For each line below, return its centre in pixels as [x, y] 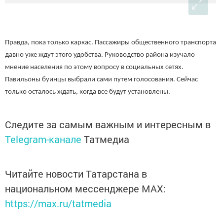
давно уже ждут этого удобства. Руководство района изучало [100, 55]
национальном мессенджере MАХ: [85, 188]
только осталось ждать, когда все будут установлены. [88, 92]
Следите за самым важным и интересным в [108, 124]
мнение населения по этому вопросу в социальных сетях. [94, 67]
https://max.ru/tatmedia [58, 203]
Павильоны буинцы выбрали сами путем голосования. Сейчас [101, 80]
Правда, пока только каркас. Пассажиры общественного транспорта [110, 43]
